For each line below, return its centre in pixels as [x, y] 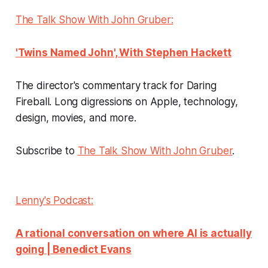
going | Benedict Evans [73, 249]
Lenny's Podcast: [54, 200]
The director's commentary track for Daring [116, 85]
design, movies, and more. [76, 118]
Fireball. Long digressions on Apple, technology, [127, 101]
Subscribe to [46, 150]
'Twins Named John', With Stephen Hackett [123, 52]
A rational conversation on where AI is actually [133, 233]
